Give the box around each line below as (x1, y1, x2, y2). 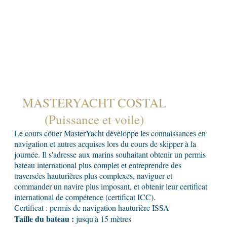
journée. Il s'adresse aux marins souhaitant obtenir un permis (14, 149, 206, 160)
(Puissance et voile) (44, 111, 144, 128)
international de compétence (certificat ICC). (14, 192, 156, 202)
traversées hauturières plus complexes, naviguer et (14, 170, 172, 181)
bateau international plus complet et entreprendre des (14, 160, 181, 170)
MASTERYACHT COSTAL (22, 94, 166, 111)
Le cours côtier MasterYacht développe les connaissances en (14, 128, 206, 138)
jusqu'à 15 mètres (73, 213, 131, 224)
